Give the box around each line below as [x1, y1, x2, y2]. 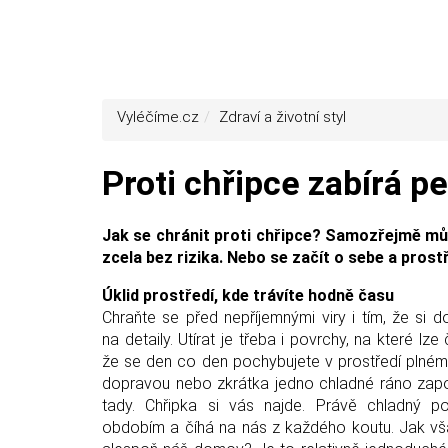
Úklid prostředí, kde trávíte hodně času [102, 285, 394, 305]
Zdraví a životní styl [219, 108, 346, 126]
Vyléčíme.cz [117, 108, 199, 126]
